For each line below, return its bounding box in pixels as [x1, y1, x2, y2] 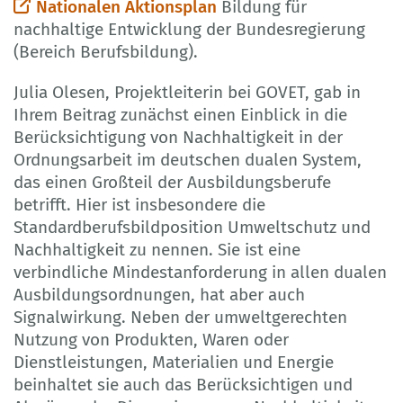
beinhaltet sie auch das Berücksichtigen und [13, 373, 353, 395]
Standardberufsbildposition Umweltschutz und [13, 216, 371, 237]
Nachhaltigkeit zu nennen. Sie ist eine [13, 238, 300, 260]
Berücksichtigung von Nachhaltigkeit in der [13, 126, 343, 148]
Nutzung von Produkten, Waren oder [13, 328, 289, 350]
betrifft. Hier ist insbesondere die [13, 193, 265, 215]
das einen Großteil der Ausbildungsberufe [13, 171, 331, 193]
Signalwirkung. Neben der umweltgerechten [13, 306, 347, 327]
